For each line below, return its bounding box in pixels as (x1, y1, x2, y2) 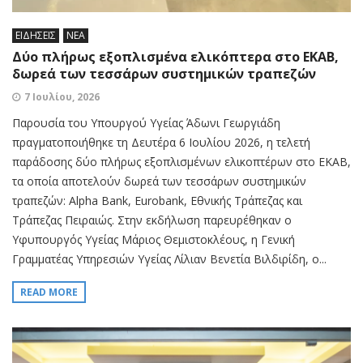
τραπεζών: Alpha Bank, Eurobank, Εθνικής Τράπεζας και (12, 193, 302, 209)
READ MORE (20, 285, 78, 300)
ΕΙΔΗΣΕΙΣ (15, 28, 56, 43)
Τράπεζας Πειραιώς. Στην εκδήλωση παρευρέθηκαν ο (12, 212, 292, 228)
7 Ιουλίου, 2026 (24, 90, 100, 105)
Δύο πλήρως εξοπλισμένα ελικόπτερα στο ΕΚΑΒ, (12, 48, 339, 66)
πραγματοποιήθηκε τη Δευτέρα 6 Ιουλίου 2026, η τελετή (12, 135, 310, 151)
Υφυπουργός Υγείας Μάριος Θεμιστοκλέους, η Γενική (12, 232, 295, 248)
